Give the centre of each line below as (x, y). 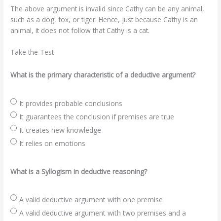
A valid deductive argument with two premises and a (103, 213)
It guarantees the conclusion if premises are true (97, 116)
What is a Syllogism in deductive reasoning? (79, 171)
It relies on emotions (53, 143)
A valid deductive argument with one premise (91, 200)
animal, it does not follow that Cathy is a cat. (80, 30)
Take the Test (32, 52)
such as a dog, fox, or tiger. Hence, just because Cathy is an (104, 19)
